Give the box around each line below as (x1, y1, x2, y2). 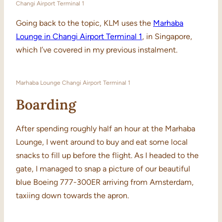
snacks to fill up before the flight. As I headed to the (16, 151, 199, 161)
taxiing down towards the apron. (16, 191, 129, 201)
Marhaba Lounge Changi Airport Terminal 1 (16, 79, 130, 87)
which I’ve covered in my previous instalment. (16, 45, 177, 55)
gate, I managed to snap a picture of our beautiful (16, 164, 190, 174)
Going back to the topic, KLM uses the (16, 18, 153, 28)
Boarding (16, 96, 76, 114)
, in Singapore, (142, 32, 192, 42)
